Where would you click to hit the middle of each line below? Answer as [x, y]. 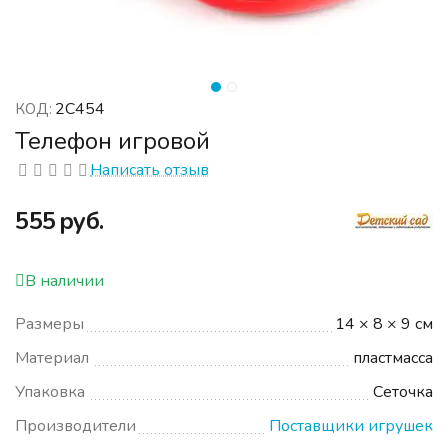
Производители [75, 426]
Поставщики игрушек [351, 426]
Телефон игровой [112, 141]
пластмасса [393, 358]
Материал [52, 358]
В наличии [64, 281]
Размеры [49, 324]
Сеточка [403, 392]
